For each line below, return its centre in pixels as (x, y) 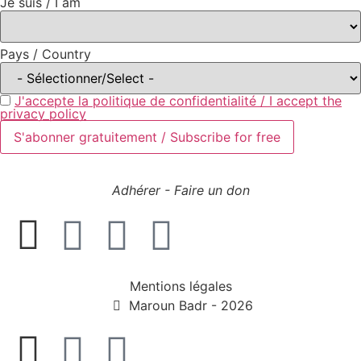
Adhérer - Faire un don (180, 191)
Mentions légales (180, 286)
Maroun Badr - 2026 (191, 306)
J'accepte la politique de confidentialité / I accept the (178, 101)
